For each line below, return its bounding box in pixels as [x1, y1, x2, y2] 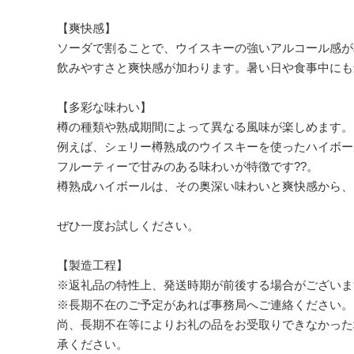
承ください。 [57, 337, 128, 351]
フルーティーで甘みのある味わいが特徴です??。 [57, 159, 318, 173]
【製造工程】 [57, 258, 128, 272]
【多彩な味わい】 [57, 100, 152, 114]
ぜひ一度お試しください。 [57, 218, 199, 232]
